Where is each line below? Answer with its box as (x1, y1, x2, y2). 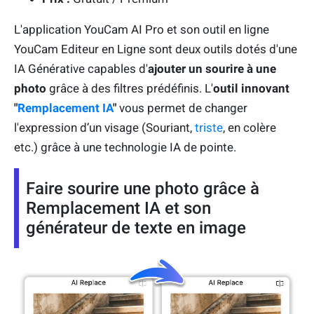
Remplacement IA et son (26, 198, 211, 218)
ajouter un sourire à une (148, 61, 276, 76)
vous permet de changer (119, 100, 247, 115)
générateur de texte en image (26, 217, 246, 238)
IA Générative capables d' (14, 61, 148, 76)
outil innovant (213, 81, 289, 95)
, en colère (223, 120, 276, 135)
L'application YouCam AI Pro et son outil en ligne (14, 22, 269, 36)
